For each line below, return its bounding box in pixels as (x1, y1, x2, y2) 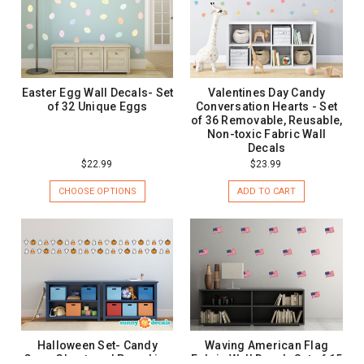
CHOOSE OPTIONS (58, 185, 136, 197)
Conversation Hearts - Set (195, 99, 338, 113)
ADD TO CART (237, 185, 297, 197)
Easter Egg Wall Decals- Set (21, 85, 174, 99)
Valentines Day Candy (207, 85, 326, 99)
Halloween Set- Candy (37, 339, 158, 353)
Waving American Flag (205, 339, 329, 353)
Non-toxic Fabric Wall (206, 127, 327, 141)
